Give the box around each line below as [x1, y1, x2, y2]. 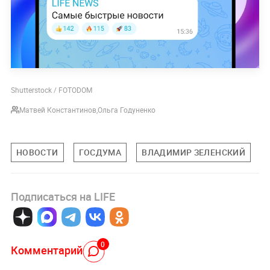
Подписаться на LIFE [10, 189, 115, 204]
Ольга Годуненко [97, 105, 155, 115]
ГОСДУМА [78, 146, 122, 159]
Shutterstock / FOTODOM [10, 85, 92, 95]
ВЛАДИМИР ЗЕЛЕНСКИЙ [142, 146, 246, 159]
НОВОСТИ [16, 146, 58, 159]
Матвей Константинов [19, 105, 96, 115]
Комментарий [10, 243, 83, 258]
